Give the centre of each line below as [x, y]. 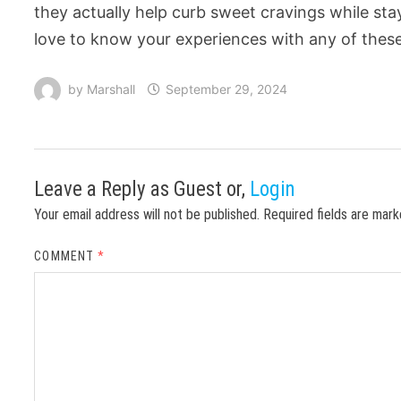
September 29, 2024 [227, 89]
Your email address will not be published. [147, 214]
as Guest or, [200, 189]
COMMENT [66, 256]
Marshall [111, 89]
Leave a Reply [93, 189]
